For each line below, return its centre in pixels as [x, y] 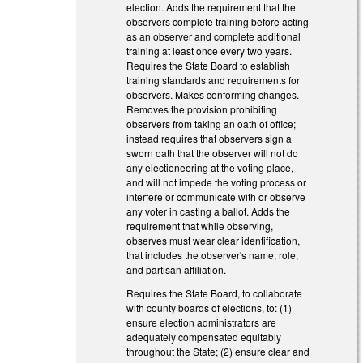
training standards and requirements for [214, 79]
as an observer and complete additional [214, 36]
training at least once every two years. [209, 50]
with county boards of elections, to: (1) [209, 307]
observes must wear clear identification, [214, 240]
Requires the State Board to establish [209, 65]
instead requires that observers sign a [209, 138]
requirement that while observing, [200, 225]
